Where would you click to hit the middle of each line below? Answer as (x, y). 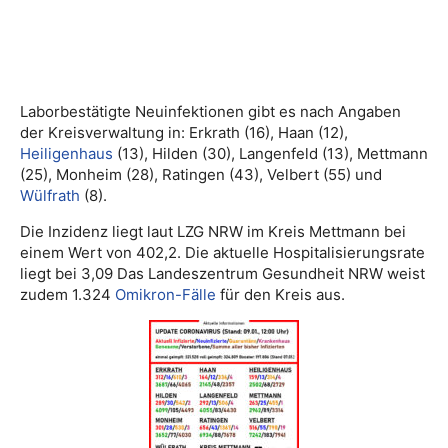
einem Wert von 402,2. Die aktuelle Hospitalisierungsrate (222, 253)
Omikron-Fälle (165, 295)
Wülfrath (50, 196)
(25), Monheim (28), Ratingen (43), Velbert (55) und (201, 175)
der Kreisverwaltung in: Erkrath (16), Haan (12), (184, 133)
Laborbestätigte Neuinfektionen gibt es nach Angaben (210, 112)
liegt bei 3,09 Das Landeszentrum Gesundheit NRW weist (222, 274)
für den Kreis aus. (280, 295)
